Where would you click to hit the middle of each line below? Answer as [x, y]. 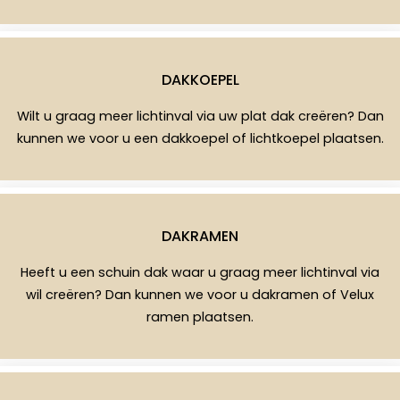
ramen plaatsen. [200, 317]
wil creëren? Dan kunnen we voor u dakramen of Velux [200, 295]
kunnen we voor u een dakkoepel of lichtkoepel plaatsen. [200, 139]
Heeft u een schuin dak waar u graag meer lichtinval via [200, 273]
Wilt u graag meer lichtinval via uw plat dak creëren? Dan [200, 117]
